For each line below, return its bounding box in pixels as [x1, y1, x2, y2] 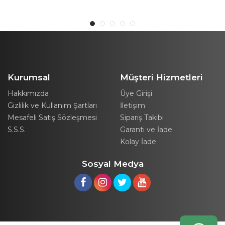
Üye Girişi [120, 88, 152, 98]
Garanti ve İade [120, 125, 172, 134]
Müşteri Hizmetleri [120, 72, 203, 82]
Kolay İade [120, 137, 156, 146]
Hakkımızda [8, 88, 49, 98]
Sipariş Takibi [120, 113, 164, 122]
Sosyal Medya [81, 158, 144, 169]
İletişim [120, 100, 145, 110]
